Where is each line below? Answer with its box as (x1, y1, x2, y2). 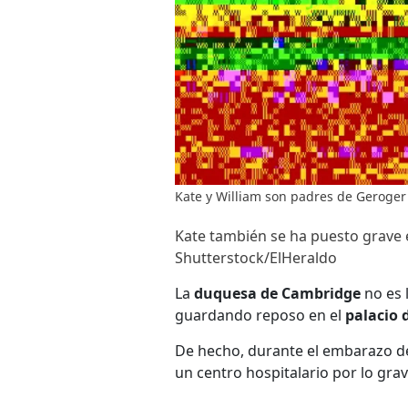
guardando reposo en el (175, 305, 345, 325)
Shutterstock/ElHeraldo (175, 248, 337, 268)
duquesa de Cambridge (194, 283, 361, 303)
